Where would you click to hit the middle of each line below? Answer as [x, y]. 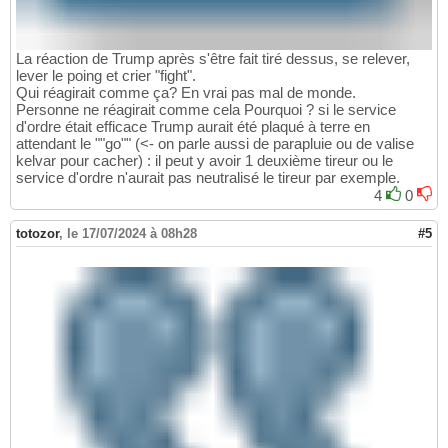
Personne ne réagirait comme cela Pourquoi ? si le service [206, 109]
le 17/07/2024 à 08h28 [132, 233]
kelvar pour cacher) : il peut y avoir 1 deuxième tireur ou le [204, 160]
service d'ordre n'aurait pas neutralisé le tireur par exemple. [208, 177]
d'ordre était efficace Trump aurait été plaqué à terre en [193, 126]
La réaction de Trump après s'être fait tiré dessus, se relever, [213, 58]
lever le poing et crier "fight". [106, 75]
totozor [37, 233]
